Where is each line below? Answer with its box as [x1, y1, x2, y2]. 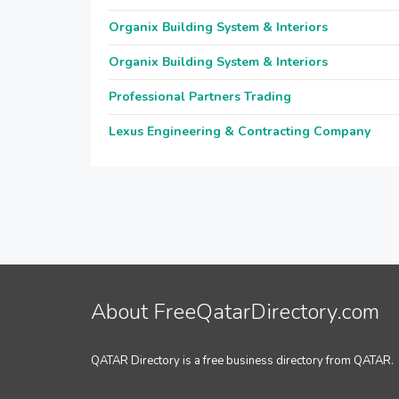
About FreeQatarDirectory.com [91, 297, 379, 326]
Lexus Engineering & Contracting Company [109, 123, 370, 140]
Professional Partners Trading [109, 88, 291, 105]
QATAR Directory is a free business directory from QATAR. [91, 353, 394, 369]
